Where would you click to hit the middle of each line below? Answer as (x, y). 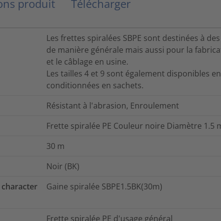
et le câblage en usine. (87, 61)
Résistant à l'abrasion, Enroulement (113, 105)
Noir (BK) (63, 166)
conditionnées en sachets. (95, 85)
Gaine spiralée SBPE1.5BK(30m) (104, 186)
